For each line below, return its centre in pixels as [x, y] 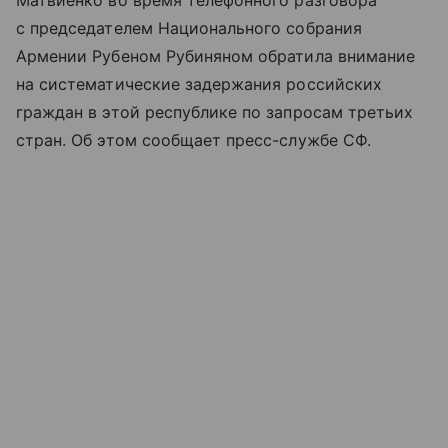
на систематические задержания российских [199, 83]
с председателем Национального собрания [189, 27]
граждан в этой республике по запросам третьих [215, 111]
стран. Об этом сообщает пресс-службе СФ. [193, 139]
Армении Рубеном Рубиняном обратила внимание [216, 55]
